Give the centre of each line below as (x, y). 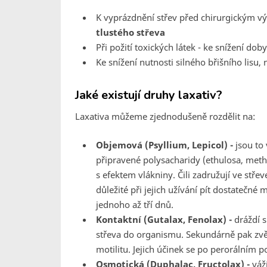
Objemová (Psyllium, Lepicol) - (164, 145)
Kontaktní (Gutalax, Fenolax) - (165, 219)
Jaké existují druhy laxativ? (149, 95)
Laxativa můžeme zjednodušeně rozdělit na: (165, 116)
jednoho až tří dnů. (135, 204)
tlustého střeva (131, 32)
